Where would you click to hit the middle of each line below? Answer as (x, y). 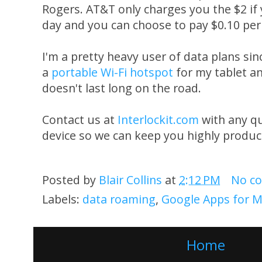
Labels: (62, 199)
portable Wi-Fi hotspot (112, 73)
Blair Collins (130, 180)
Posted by (70, 180)
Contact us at (80, 120)
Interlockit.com (158, 120)
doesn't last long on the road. (122, 88)
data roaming (119, 199)
